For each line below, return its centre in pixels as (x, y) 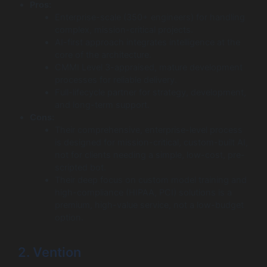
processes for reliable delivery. (116, 80)
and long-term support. (102, 105)
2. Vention (49, 252)
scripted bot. (80, 168)
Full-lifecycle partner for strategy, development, (150, 93)
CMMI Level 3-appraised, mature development (148, 68)
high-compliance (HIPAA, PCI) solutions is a (143, 193)
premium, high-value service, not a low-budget (149, 205)
